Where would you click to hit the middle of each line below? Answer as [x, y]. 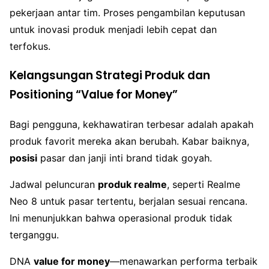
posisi [23, 158]
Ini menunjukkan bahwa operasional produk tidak [121, 218]
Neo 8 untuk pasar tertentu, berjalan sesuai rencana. [128, 201]
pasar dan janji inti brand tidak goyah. [125, 158]
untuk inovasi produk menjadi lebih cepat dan [113, 30]
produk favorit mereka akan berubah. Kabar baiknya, [129, 141]
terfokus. [30, 47]
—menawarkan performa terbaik [184, 261]
